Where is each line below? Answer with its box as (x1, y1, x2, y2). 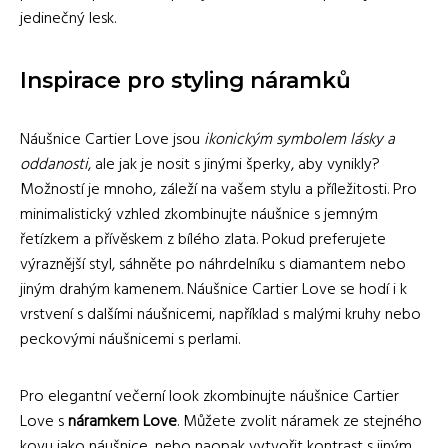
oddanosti (20, 151, 88, 178)
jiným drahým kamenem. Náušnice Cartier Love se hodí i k (20, 276, 407, 303)
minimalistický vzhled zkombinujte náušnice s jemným (20, 201, 378, 228)
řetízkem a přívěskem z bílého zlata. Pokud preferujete (20, 226, 386, 253)
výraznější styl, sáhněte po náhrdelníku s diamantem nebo (20, 251, 406, 278)
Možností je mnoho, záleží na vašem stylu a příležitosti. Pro (20, 176, 417, 203)
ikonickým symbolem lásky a (204, 126, 395, 153)
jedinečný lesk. (20, 5, 116, 32)
